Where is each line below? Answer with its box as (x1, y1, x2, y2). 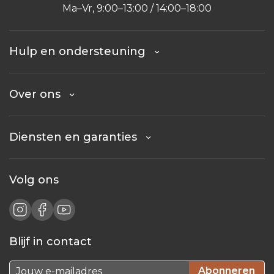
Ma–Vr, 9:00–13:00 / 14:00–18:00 (62, 2, 212, 14)
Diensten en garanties (9, 130, 146, 144)
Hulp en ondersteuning (9, 44, 155, 58)
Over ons (9, 87, 70, 101)
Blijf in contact (9, 234, 92, 248)
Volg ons (9, 172, 59, 187)
